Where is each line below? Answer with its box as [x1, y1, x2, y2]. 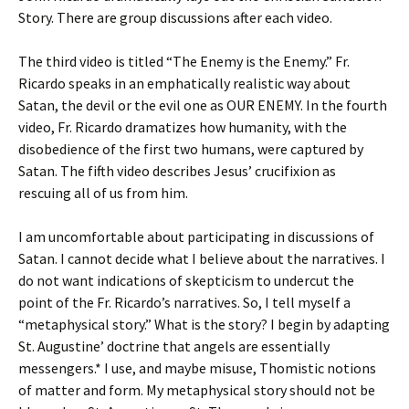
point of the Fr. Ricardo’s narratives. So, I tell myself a [18, 293, 351, 311]
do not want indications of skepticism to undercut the [18, 271, 354, 289]
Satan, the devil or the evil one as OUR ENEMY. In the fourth [18, 96, 387, 114]
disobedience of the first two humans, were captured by [18, 140, 363, 158]
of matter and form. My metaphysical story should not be [18, 381, 375, 399]
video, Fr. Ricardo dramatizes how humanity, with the [18, 118, 347, 136]
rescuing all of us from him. [18, 184, 188, 202]
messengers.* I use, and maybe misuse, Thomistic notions [18, 359, 376, 377]
